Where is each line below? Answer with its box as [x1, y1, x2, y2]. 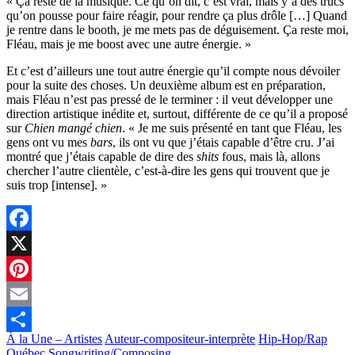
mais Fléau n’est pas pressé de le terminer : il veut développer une [6, 92, 333, 106]
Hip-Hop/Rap [258, 331, 327, 345]
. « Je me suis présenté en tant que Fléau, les [122, 120, 342, 135]
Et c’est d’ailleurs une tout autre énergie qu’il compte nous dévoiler [6, 63, 340, 78]
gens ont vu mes [6, 135, 90, 149]
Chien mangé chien [25, 120, 122, 135]
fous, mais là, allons [222, 149, 320, 163]
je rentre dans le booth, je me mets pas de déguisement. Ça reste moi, [6, 22, 349, 36]
